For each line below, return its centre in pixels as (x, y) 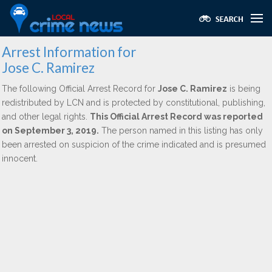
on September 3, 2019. (50, 131)
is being (244, 89)
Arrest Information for (69, 52)
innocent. (20, 158)
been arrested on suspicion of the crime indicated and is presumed (134, 144)
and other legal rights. (46, 117)
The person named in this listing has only (181, 131)
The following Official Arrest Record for (80, 89)
